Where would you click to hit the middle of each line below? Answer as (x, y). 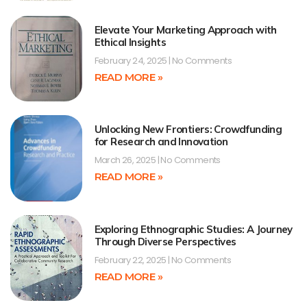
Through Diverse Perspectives (165, 241)
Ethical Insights (130, 42)
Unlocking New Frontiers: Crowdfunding (188, 130)
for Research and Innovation (161, 142)
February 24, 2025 (131, 60)
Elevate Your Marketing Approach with (185, 29)
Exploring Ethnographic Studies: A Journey (193, 229)
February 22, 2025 (131, 260)
